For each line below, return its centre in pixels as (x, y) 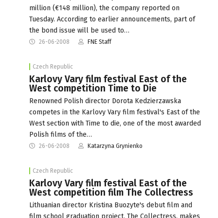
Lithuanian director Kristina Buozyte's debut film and (111, 205)
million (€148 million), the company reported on (104, 8)
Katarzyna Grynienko (115, 146)
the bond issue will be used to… (79, 30)
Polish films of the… (61, 134)
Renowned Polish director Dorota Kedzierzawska (105, 101)
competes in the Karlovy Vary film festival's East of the (115, 112)
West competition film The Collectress (111, 192)
